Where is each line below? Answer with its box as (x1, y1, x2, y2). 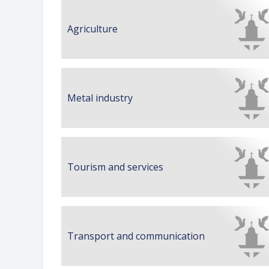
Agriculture (67, 22, 118, 35)
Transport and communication (67, 229, 205, 243)
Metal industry (67, 91, 133, 104)
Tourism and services (67, 160, 163, 174)
